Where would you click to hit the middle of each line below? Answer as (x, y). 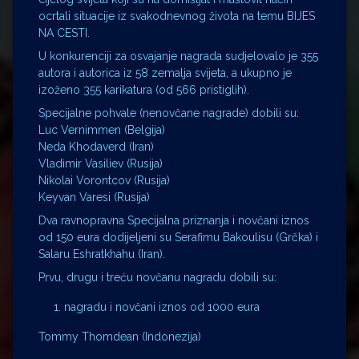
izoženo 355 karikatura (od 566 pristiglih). (144, 90)
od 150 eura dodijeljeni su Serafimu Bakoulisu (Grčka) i (178, 237)
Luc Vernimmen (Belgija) (102, 130)
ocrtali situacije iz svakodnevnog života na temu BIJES (177, 16)
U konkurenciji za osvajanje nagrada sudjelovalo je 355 (178, 56)
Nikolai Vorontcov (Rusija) (104, 180)
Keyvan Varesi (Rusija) (94, 197)
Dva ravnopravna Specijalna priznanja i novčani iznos (174, 220)
